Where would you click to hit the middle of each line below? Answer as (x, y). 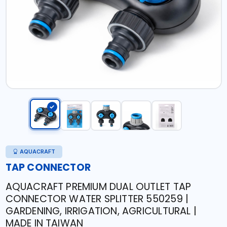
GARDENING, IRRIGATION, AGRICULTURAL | (101, 211)
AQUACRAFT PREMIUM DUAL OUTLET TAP (98, 187)
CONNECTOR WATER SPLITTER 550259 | (97, 199)
